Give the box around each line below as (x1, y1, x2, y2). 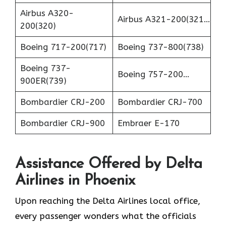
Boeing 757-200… (117, 69, 190, 80)
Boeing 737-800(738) (117, 42, 204, 52)
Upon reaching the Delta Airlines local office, (15, 195, 200, 206)
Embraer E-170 (117, 118, 180, 129)
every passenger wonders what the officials (15, 210, 196, 221)
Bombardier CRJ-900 (20, 118, 105, 129)
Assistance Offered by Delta (15, 156, 202, 172)
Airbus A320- (20, 8, 74, 19)
